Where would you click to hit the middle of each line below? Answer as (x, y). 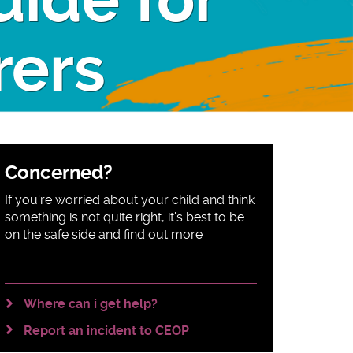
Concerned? (59, 173)
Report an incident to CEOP (106, 331)
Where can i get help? (91, 304)
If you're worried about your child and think (130, 200)
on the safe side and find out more (104, 235)
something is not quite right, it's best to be (124, 217)
